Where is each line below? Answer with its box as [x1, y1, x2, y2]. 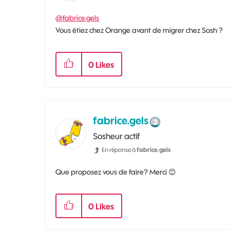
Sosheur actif [93, 130, 140, 141]
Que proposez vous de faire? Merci [55, 167, 168, 177]
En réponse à [102, 145, 137, 154]
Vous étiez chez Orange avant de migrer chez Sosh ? [55, 25, 223, 35]
